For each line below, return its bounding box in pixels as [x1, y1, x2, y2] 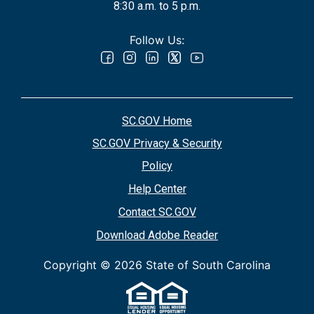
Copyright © [43, 257, 114, 272]
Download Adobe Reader [96, 228, 218, 242]
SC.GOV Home [122, 114, 192, 128]
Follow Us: [130, 32, 184, 47]
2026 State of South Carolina [114, 257, 271, 272]
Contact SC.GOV [118, 205, 196, 219]
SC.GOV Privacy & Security [92, 136, 222, 150]
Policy [142, 158, 172, 172]
